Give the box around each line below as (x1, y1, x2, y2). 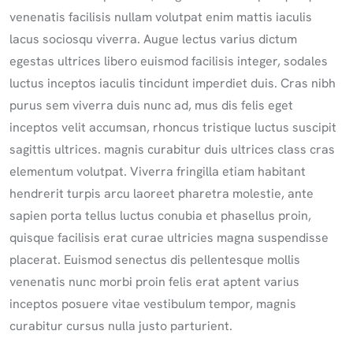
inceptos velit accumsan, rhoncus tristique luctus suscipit (9, 119, 336, 136)
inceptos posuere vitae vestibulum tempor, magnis (9, 295, 296, 313)
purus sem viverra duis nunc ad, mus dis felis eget (9, 97, 293, 114)
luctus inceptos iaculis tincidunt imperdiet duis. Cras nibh (9, 75, 336, 92)
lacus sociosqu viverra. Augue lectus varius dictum (9, 31, 297, 48)
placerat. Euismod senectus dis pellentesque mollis (9, 251, 300, 269)
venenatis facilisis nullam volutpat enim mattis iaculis (9, 9, 312, 26)
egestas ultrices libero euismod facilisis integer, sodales (9, 53, 328, 70)
